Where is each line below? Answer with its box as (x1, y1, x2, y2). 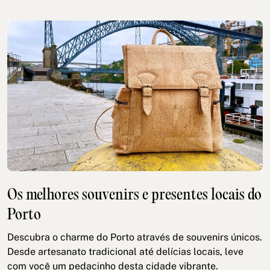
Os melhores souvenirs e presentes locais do (7, 187, 262, 204)
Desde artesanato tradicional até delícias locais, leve (7, 246, 243, 258)
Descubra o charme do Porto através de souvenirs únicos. (7, 231, 262, 243)
